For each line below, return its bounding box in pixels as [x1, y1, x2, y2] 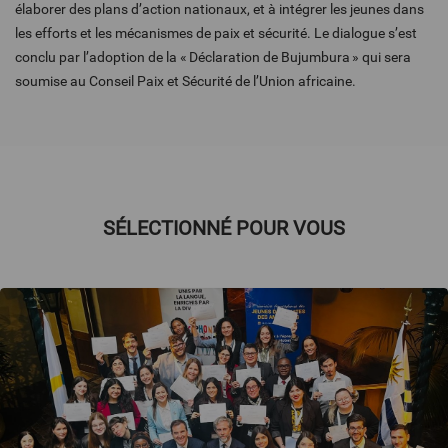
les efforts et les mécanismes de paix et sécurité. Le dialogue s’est [15, 25, 417, 42]
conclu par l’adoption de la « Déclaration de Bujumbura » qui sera [15, 49, 411, 66]
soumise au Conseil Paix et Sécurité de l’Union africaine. [15, 73, 362, 90]
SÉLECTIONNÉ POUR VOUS [103, 216, 345, 241]
